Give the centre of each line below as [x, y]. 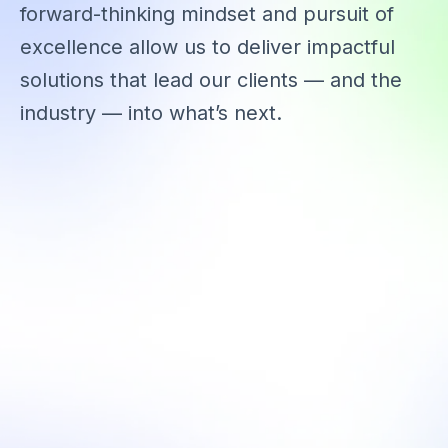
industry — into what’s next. [151, 113]
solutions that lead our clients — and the [211, 80]
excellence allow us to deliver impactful [207, 47]
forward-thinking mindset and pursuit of [207, 14]
